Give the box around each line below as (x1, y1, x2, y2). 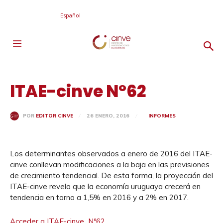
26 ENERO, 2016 (87, 112, 129, 119)
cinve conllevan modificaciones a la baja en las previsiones (10, 160, 210, 169)
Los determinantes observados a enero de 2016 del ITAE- (10, 149, 213, 158)
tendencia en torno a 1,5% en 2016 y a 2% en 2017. (10, 193, 189, 202)
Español (60, 11, 81, 19)
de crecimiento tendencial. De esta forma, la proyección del (10, 171, 213, 180)
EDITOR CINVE (36, 112, 73, 119)
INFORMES (148, 112, 176, 119)
